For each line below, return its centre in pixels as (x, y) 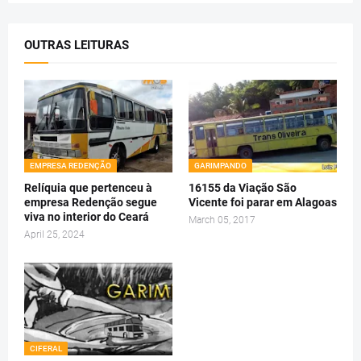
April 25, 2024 (54, 234)
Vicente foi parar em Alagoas (263, 202)
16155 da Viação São (243, 187)
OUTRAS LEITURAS (77, 45)
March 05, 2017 (222, 220)
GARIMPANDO (220, 165)
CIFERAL (46, 348)
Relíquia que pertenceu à (88, 187)
